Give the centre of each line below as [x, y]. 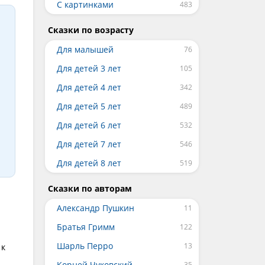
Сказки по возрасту [91, 30]
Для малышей [85, 49]
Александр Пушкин [96, 208]
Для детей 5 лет [89, 106]
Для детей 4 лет [89, 87]
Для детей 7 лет [89, 144]
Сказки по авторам [90, 188]
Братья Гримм [86, 227]
